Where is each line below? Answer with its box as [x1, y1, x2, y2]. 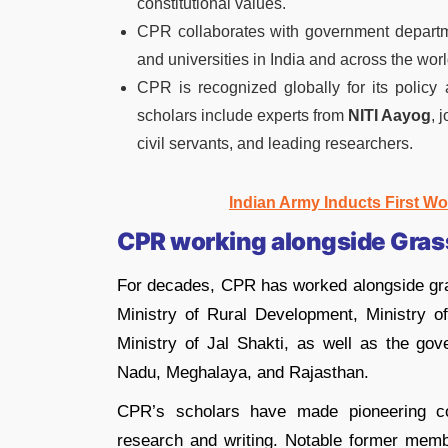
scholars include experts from [137, 107, 349, 124]
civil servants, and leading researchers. [137, 135, 413, 152]
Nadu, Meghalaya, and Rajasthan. [117, 363, 369, 382]
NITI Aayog [348, 107, 432, 124]
